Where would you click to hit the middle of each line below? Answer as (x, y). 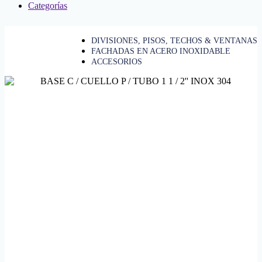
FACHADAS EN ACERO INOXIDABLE (161, 51)
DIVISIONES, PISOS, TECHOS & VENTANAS (174, 40)
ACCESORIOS (117, 61)
